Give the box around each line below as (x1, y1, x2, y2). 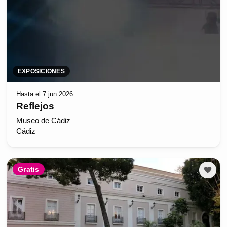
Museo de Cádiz (16, 116, 70, 125)
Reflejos (16, 101, 54, 112)
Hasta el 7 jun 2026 (16, 90, 73, 98)
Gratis (18, 165, 40, 174)
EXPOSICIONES (18, 67, 65, 75)
